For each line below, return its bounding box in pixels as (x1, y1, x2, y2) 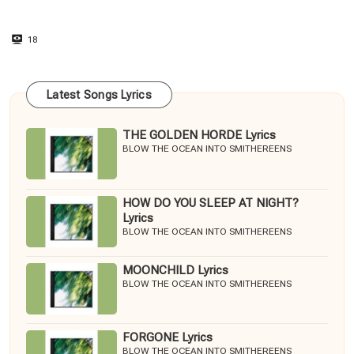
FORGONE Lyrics (122, 330, 213, 345)
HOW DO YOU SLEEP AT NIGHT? (122, 195, 299, 210)
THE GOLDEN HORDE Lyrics (122, 127, 276, 142)
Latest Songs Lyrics (47, 88, 152, 103)
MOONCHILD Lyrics (122, 262, 228, 277)
